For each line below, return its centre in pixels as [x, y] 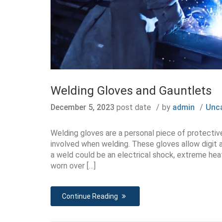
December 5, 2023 [83, 107]
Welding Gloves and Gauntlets [131, 90]
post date [133, 107]
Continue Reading [91, 196]
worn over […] [73, 166]
